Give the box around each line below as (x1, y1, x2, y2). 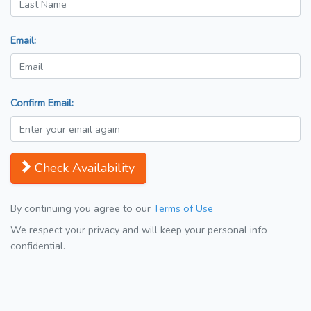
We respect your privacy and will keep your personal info (10, 223, 267, 237)
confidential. (10, 239, 65, 253)
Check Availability (35, 160, 135, 177)
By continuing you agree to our (10, 201, 153, 216)
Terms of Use (153, 201, 213, 216)
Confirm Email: (10, 96, 74, 110)
